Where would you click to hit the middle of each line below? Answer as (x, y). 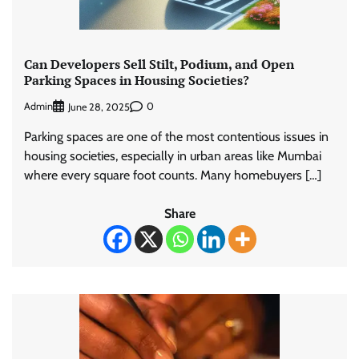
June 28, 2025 (99, 107)
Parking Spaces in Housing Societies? (137, 81)
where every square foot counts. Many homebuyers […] (173, 175)
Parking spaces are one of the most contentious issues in (176, 136)
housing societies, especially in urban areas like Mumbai (173, 155)
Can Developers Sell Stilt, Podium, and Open (159, 65)
